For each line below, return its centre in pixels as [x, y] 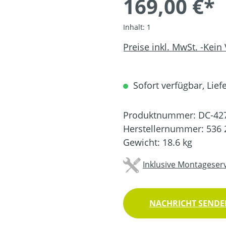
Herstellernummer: [165, 128]
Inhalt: [135, 27]
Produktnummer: [161, 115]
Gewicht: [143, 142]
